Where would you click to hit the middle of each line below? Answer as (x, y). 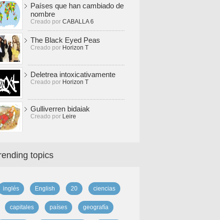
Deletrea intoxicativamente (73, 74)
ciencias (104, 189)
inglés (11, 189)
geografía (96, 207)
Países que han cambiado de (77, 6)
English (45, 189)
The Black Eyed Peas (65, 40)
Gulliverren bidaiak (60, 109)
